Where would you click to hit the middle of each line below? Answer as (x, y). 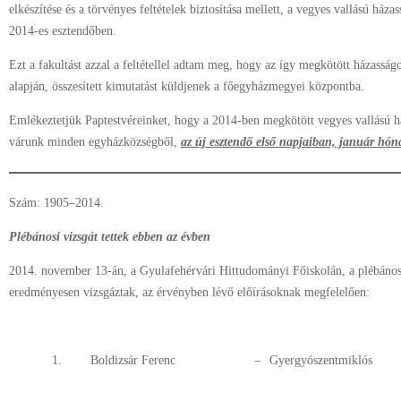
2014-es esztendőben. (63, 31)
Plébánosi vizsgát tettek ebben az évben (110, 237)
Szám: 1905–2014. (56, 203)
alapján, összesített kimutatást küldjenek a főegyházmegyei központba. (187, 86)
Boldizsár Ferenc (133, 360)
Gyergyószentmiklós (321, 360)
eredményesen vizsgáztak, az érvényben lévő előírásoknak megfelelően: (189, 292)
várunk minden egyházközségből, (95, 142)
